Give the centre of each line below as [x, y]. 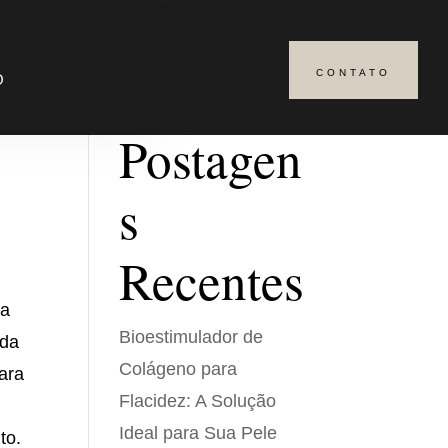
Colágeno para [178, 369]
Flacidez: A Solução [198, 401]
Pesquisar [271, 78]
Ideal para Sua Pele [198, 433]
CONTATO [354, 72]
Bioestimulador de [191, 337]
